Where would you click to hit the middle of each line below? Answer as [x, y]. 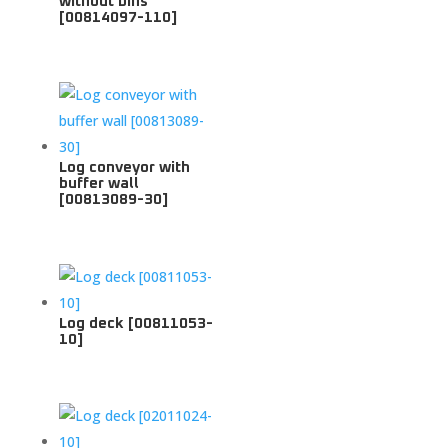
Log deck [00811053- [135, 323]
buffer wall [98, 183]
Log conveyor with [124, 167]
